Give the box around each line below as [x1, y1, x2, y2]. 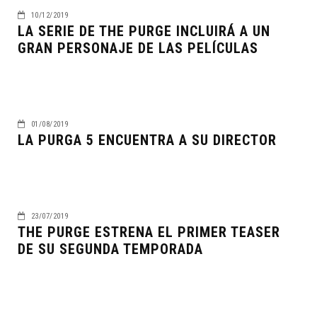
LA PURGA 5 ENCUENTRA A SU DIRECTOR [18, 132, 277, 149]
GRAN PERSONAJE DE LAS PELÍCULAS [18, 40, 258, 57]
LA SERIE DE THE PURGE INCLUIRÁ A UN [18, 23, 270, 40]
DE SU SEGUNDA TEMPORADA [18, 241, 203, 258]
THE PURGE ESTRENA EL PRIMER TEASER [18, 224, 280, 241]
